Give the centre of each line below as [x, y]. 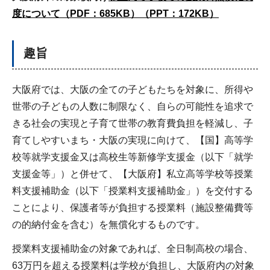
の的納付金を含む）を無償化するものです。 [108, 224]
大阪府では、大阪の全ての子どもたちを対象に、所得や [133, 89]
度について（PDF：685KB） [76, 13]
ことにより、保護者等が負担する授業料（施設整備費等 [133, 207]
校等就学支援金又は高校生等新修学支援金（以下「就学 [133, 157]
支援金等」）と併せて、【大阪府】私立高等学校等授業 [133, 174]
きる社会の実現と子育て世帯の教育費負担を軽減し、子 [133, 123]
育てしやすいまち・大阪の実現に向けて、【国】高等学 [133, 140]
